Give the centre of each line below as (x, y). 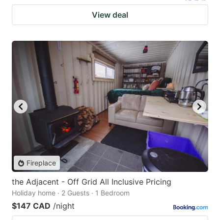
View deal (110, 15)
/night (64, 206)
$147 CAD (31, 206)
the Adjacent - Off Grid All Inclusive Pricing (92, 182)
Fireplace (41, 163)
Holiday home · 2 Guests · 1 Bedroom (71, 193)
